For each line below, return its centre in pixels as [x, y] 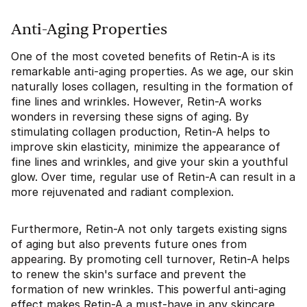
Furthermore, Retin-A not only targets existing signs [149, 229]
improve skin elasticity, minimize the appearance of [146, 147]
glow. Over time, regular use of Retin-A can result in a [153, 177]
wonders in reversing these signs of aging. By [130, 116]
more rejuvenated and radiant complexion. [122, 192]
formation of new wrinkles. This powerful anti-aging [148, 289]
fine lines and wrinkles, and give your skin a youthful [149, 162]
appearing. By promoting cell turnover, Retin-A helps [150, 259]
